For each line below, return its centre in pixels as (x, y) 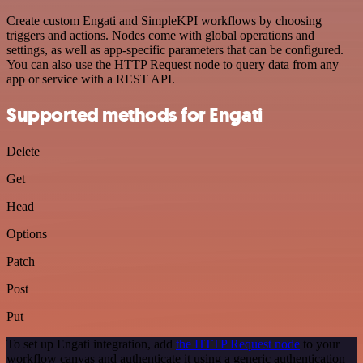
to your (320, 344)
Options (27, 234)
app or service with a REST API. (91, 79)
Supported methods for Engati (135, 115)
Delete (23, 152)
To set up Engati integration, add (91, 344)
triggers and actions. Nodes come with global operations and (160, 35)
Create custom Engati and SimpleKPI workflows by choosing (164, 20)
